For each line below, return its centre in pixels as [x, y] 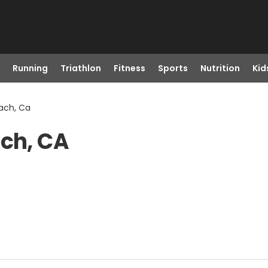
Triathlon [80, 68]
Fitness [129, 68]
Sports [173, 68]
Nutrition [220, 68]
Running [30, 68]
